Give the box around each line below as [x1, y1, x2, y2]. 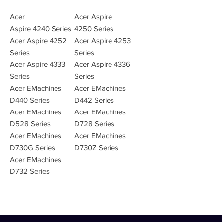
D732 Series [10, 167, 50, 175]
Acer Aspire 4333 [10, 60, 65, 68]
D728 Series [74, 119, 114, 128]
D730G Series [10, 143, 55, 152]
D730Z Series [74, 143, 118, 152]
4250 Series [74, 24, 113, 33]
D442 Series [74, 96, 114, 104]
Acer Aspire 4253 [74, 36, 131, 45]
